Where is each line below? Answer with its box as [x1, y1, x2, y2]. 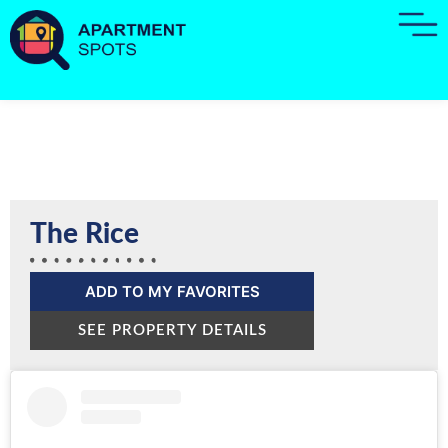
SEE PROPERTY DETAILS [77, 323, 267, 338]
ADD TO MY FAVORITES [84, 282, 260, 301]
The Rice [30, 220, 139, 248]
